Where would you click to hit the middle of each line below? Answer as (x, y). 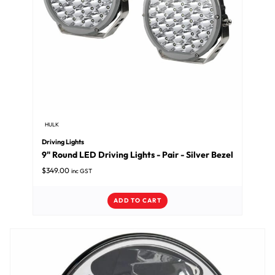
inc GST (82, 171)
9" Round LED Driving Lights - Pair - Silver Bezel (137, 155)
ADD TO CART (137, 201)
